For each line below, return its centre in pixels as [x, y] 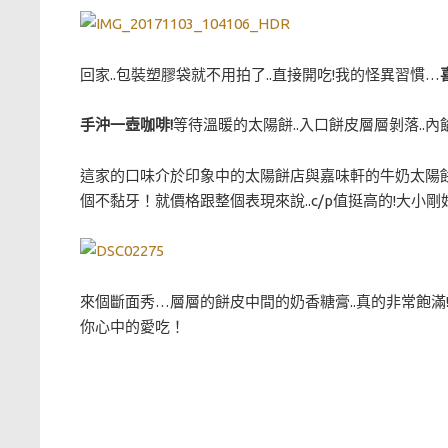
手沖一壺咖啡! [126, 125]
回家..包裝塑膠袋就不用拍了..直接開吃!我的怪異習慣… [260, 74]
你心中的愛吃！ [132, 326]
